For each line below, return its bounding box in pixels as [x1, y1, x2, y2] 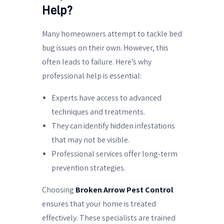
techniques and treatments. [51, 106, 145, 116]
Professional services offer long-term [51, 148, 178, 158]
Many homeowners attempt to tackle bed [42, 28, 182, 38]
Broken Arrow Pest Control [75, 184, 173, 194]
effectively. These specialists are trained [42, 212, 175, 222]
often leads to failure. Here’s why [42, 56, 151, 66]
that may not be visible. [51, 134, 130, 144]
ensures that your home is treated [42, 198, 156, 208]
